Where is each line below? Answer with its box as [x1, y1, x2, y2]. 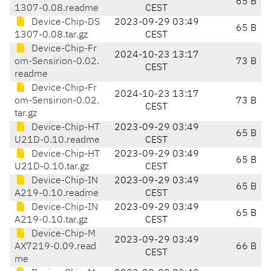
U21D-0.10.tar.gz [15, 162, 89, 172]
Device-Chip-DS [29, 18, 100, 28]
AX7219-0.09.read [15, 242, 96, 252]
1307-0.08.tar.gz [15, 30, 88, 41]
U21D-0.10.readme [15, 135, 100, 146]
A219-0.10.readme [15, 189, 99, 199]
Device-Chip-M [29, 229, 96, 240]
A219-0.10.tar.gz [15, 215, 88, 226]
